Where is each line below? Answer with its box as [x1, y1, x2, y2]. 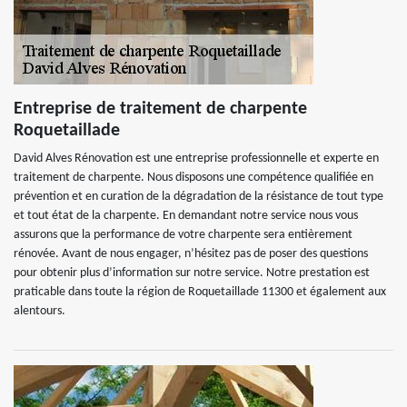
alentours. [14, 304, 65, 318]
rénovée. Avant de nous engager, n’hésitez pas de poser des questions [14, 247, 368, 261]
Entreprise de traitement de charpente [14, 100, 307, 118]
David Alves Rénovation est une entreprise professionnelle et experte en [14, 152, 379, 165]
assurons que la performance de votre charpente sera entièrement [14, 228, 352, 242]
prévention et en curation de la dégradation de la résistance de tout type [14, 190, 383, 203]
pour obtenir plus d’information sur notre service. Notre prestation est [14, 266, 370, 280]
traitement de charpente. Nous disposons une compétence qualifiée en [14, 171, 373, 184]
